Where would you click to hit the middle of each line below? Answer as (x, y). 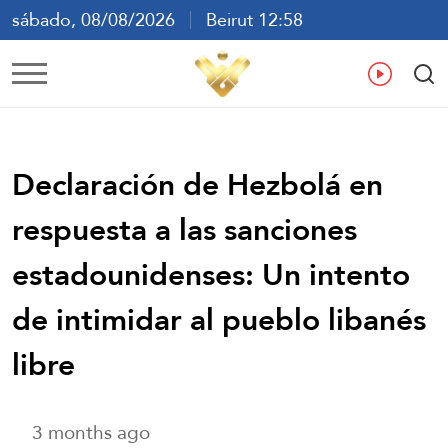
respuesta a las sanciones (184, 229)
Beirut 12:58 (247, 19)
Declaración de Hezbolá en (197, 184)
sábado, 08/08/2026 (101, 19)
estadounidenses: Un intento (211, 274)
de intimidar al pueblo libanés (219, 319)
